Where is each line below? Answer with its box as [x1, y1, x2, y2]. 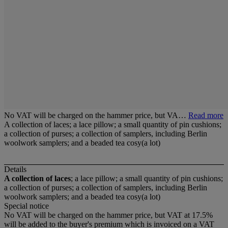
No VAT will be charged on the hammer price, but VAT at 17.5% [4, 211, 213, 220]
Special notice [4, 202, 49, 211]
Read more [188, 111, 223, 120]
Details [4, 165, 26, 174]
